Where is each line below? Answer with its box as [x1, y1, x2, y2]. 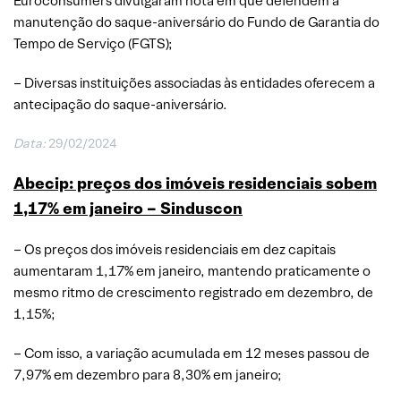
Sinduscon [160, 197, 243, 218]
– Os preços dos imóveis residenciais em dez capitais [13, 240, 336, 258]
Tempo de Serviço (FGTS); [13, 34, 173, 52]
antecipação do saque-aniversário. [13, 95, 227, 113]
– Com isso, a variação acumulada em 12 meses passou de [13, 344, 370, 362]
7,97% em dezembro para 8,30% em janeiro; [13, 365, 282, 383]
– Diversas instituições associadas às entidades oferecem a [13, 73, 375, 91]
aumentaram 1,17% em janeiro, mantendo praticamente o [13, 261, 371, 279]
